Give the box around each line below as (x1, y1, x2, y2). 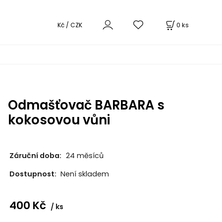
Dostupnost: (9, 169, 58, 179)
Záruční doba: (9, 150, 61, 161)
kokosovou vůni (7, 111, 110, 129)
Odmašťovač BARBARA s (7, 96, 165, 114)
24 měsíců (65, 150, 104, 161)
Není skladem (60, 169, 109, 179)
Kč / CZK (57, 21, 82, 29)
